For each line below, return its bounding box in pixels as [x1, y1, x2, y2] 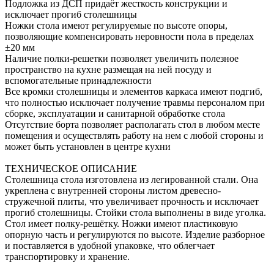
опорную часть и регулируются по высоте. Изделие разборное [5, 229, 265, 240]
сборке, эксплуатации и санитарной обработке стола [5, 108, 225, 119]
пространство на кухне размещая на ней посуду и [5, 64, 212, 75]
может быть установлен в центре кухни [5, 141, 171, 152]
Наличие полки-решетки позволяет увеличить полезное [5, 53, 239, 64]
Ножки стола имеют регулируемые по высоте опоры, [5, 20, 228, 31]
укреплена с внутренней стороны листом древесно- [5, 185, 221, 196]
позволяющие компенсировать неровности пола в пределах [5, 31, 254, 42]
